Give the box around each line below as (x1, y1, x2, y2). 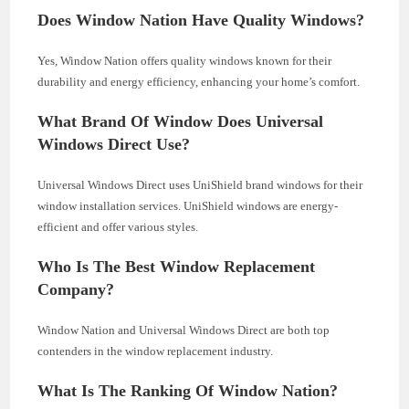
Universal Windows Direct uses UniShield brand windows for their (37, 177, 363, 192)
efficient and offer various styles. (37, 219, 199, 234)
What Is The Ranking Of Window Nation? (37, 381, 339, 400)
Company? (37, 279, 115, 299)
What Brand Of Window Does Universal (37, 111, 324, 131)
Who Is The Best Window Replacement (37, 257, 316, 276)
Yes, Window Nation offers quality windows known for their (37, 53, 332, 68)
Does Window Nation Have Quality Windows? (37, 10, 365, 29)
